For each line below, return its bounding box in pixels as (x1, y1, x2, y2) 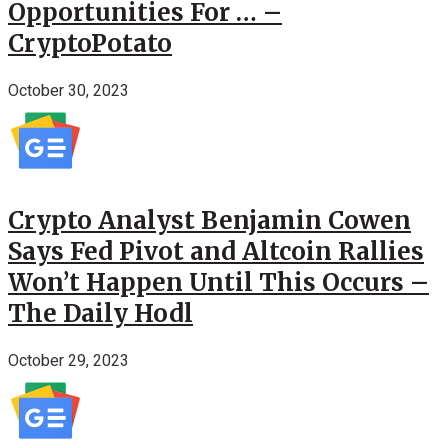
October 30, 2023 (8, 79, 129, 104)
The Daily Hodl (8, 298, 193, 330)
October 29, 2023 (8, 349, 129, 374)
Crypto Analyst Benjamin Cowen (8, 205, 411, 237)
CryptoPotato (8, 28, 172, 60)
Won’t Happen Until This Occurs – (8, 267, 429, 299)
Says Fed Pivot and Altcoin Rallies (8, 236, 424, 268)
